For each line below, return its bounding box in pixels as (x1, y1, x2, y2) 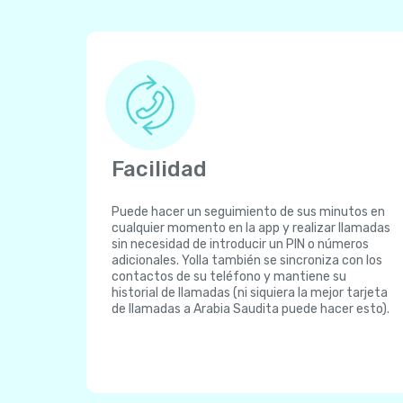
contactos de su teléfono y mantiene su (112, 269, 346, 284)
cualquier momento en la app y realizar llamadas (112, 220, 390, 236)
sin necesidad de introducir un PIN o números (112, 237, 369, 252)
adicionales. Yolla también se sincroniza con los (112, 253, 382, 268)
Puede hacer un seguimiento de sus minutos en (112, 204, 385, 219)
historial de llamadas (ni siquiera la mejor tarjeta (112, 285, 388, 300)
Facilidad (112, 157, 207, 182)
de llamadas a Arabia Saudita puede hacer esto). (112, 301, 390, 317)
